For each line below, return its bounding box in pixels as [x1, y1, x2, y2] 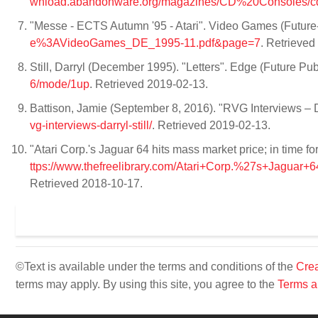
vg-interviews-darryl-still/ [30, 119, 152, 132]
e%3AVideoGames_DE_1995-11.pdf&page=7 [30, 37, 261, 50]
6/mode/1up [30, 78, 89, 91]
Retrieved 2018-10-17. [30, 177, 146, 190]
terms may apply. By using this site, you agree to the [16, 278, 278, 291]
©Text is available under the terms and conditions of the [16, 261, 296, 273]
